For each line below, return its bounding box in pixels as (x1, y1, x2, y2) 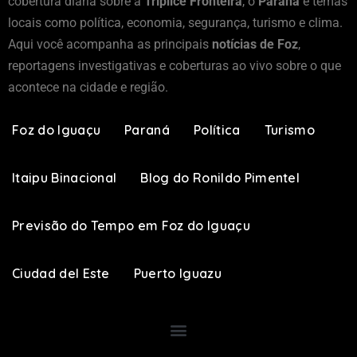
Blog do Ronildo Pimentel (140, 169, 300, 186)
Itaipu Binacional (12, 169, 117, 186)
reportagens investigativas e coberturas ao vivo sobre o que (8, 57, 341, 73)
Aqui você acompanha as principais (8, 36, 212, 52)
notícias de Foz (212, 36, 298, 52)
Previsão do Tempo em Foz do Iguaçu (12, 217, 250, 233)
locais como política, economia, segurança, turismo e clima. (8, 14, 343, 30)
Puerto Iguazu (133, 265, 222, 281)
